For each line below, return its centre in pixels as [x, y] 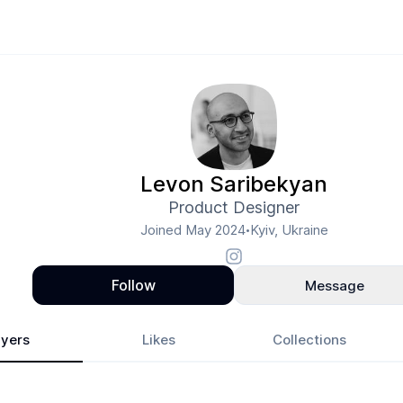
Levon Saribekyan [234, 184]
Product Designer [234, 207]
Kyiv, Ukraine [289, 230]
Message [335, 285]
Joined [162, 230]
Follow [133, 285]
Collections [309, 340]
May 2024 [215, 230]
